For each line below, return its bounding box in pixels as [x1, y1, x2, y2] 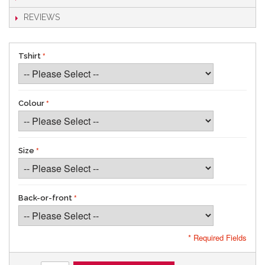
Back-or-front [18, 193, 72, 203]
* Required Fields [188, 232, 247, 244]
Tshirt [18, 51, 41, 61]
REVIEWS [24, 12, 60, 22]
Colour [18, 99, 44, 108]
